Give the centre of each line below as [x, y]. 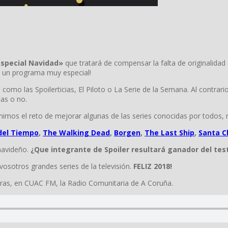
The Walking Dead [76, 133]
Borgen [127, 133]
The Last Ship [169, 133]
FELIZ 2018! [153, 166]
